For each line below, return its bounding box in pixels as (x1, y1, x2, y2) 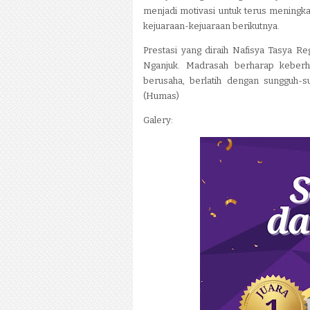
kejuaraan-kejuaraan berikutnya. (143, 21, 280, 31)
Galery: (143, 115, 173, 125)
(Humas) (143, 91, 179, 101)
